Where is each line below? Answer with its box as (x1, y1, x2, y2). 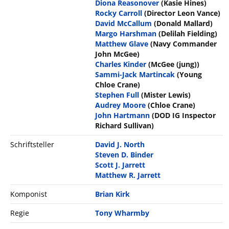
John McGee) (95, 49, 140, 59)
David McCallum (95, 18, 152, 29)
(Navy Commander (150, 39, 217, 49)
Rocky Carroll (95, 8, 143, 18)
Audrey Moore (95, 100, 146, 110)
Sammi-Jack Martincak (95, 70, 175, 80)
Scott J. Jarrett (95, 160, 146, 170)
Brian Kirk (95, 189, 130, 199)
